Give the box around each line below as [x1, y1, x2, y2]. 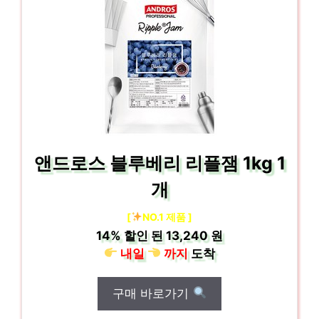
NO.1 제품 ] [142, 210, 192, 223]
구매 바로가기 [113, 286, 193, 300]
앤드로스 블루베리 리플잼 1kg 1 [33, 152, 286, 174]
